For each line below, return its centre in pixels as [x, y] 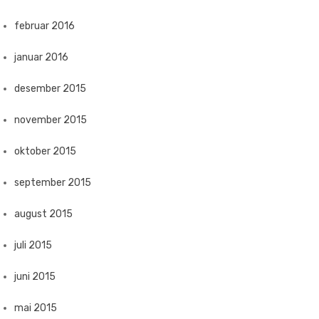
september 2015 [53, 183]
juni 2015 [35, 277]
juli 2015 [33, 245]
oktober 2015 [45, 151]
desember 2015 [50, 89]
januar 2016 [41, 57]
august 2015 [43, 214]
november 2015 [51, 120]
